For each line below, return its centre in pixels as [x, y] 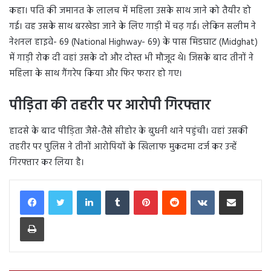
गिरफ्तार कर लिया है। [47, 162]
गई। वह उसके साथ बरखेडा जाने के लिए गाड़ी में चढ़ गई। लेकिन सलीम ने [132, 27]
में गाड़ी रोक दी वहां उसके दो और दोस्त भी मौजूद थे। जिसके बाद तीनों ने [131, 58]
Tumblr [141, 189]
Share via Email [252, 189]
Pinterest [172, 189]
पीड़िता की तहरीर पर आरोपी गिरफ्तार [110, 106]
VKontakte [232, 189]
